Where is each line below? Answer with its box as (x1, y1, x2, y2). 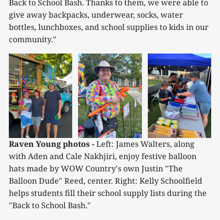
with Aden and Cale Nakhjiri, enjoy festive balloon (9, 151, 196, 162)
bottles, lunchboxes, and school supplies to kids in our (9, 21, 209, 32)
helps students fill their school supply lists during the (9, 188, 207, 199)
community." (9, 33, 56, 45)
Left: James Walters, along (94, 138, 194, 150)
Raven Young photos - (9, 138, 94, 150)
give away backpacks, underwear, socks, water (9, 9, 183, 20)
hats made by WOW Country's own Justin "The (9, 163, 183, 174)
